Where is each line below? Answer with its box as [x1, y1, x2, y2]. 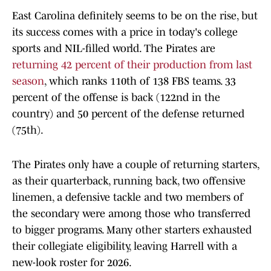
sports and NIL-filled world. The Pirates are [12, 42, 215, 55]
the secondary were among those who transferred [12, 207, 250, 220]
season [12, 75, 44, 88]
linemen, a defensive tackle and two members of [12, 191, 243, 204]
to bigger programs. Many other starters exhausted [12, 224, 252, 237]
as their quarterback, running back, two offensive [12, 175, 246, 188]
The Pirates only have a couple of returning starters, [12, 158, 259, 171]
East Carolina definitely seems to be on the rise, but [12, 10, 258, 22]
